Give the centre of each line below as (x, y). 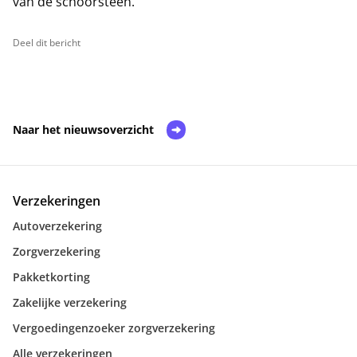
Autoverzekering (57, 226)
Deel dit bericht (47, 43)
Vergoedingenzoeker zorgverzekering (114, 328)
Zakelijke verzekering (70, 303)
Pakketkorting (51, 277)
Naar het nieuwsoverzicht (83, 130)
